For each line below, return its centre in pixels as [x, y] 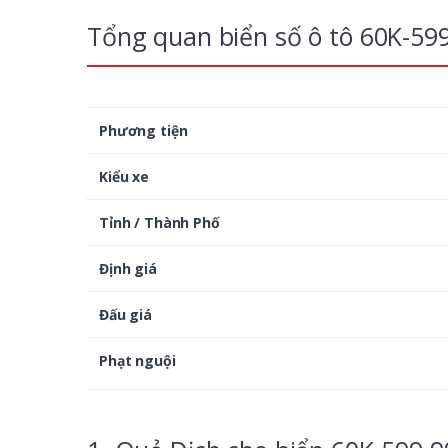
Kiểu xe [124, 177]
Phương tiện [143, 131]
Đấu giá [126, 315]
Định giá [128, 269]
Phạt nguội [137, 361]
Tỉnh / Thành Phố [159, 223]
